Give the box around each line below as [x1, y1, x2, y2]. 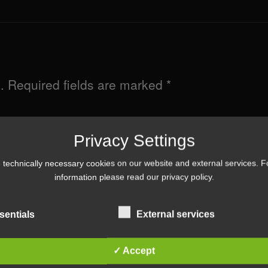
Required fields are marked [7, 75, 166, 93]
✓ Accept [113, 245, 155, 256]
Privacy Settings [73, 131, 195, 150]
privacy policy [161, 172, 212, 182]
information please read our [54, 172, 162, 182]
